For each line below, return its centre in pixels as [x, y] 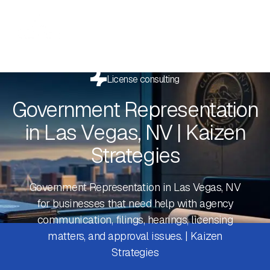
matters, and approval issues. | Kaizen [135, 236]
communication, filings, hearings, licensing [135, 220]
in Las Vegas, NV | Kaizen [135, 132]
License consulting [143, 79]
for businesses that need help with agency [135, 203]
